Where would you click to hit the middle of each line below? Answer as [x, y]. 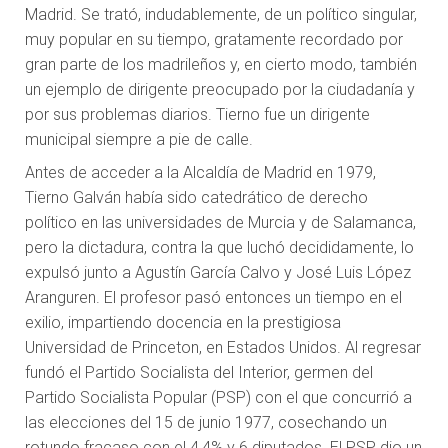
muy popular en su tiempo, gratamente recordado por [214, 40]
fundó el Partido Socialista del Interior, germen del [199, 373]
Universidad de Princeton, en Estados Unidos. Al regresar [223, 348]
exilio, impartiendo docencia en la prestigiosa [183, 323]
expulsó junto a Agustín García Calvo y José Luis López [218, 273]
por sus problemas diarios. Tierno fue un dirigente [197, 115]
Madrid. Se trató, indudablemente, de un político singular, [221, 15]
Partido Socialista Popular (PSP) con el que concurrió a [218, 398]
